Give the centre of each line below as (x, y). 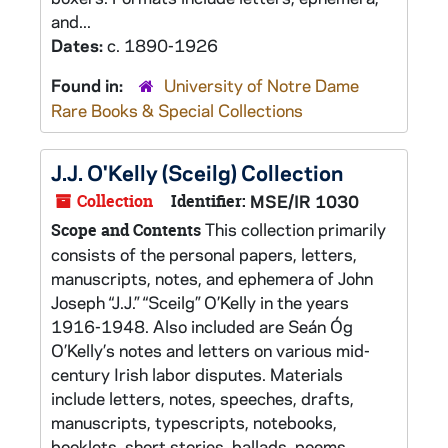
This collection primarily (293, 229)
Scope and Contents (126, 230)
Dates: (79, 45)
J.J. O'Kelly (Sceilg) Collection (197, 172)
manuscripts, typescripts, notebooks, (194, 422)
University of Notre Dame (261, 85)
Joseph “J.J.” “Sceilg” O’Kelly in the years (200, 302)
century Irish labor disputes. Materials (197, 374)
